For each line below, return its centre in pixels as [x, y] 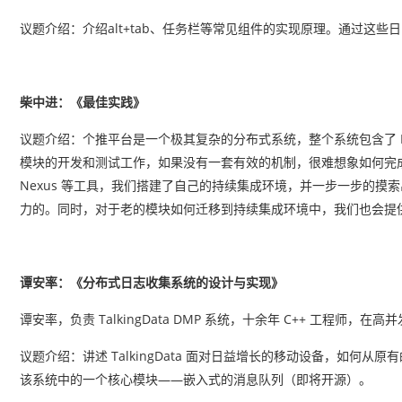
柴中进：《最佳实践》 [83, 102]
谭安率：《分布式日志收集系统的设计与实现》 [152, 282]
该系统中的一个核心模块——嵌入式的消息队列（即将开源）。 [196, 379]
